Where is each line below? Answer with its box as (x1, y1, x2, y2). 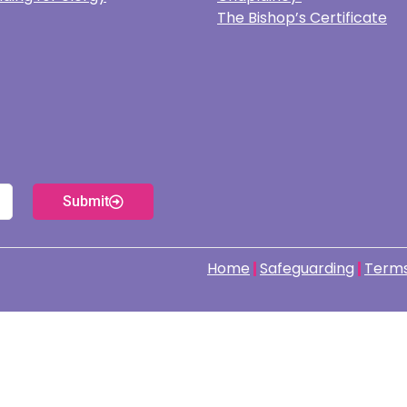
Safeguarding (260, 257, 354, 279)
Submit (63, 193, 110, 211)
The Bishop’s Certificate (217, 7, 387, 29)
